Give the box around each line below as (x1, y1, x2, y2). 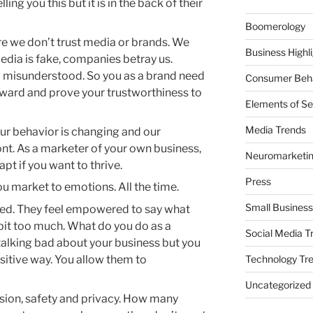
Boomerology (245, 20, 305, 32)
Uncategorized (245, 278, 311, 291)
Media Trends (245, 123, 306, 136)
